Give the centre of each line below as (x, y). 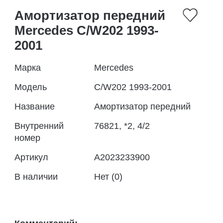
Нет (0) (108, 177)
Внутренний (39, 126)
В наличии (36, 177)
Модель (31, 87)
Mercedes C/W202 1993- (87, 30)
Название (35, 107)
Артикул (31, 157)
